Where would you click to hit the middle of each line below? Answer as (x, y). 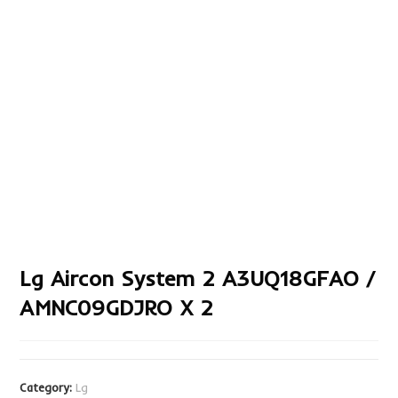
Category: (48, 388)
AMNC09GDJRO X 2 (116, 308)
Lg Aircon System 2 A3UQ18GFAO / (198, 279)
